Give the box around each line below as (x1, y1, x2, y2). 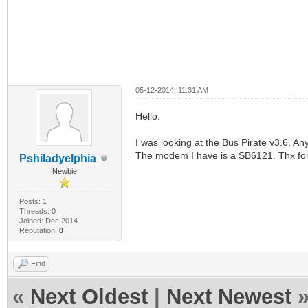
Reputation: (19, 225, 59, 234)
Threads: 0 (19, 206, 56, 215)
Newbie (52, 166, 78, 175)
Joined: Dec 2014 (19, 216, 78, 225)
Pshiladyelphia (19, 152, 97, 164)
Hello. (135, 110, 160, 122)
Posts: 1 (19, 197, 47, 206)
